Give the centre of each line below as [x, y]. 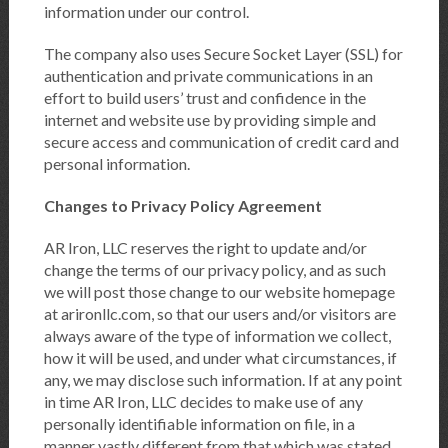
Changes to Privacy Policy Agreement [182, 206]
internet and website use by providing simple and [209, 120]
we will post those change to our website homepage [219, 292]
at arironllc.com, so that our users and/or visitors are [219, 314]
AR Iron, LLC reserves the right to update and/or [205, 248]
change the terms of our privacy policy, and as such [214, 270]
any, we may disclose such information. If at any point [222, 380]
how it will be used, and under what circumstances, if [220, 358]
